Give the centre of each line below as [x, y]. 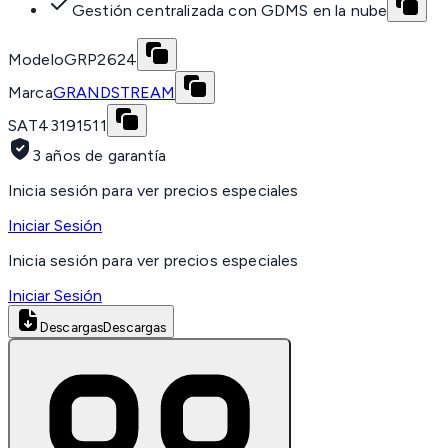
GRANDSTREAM [113, 93]
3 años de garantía [99, 156]
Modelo [36, 60]
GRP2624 [100, 60]
